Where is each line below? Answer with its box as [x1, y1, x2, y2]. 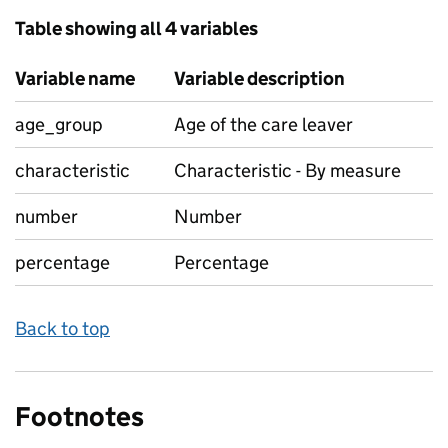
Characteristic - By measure [174, 159, 401, 182]
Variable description [174, 67, 345, 90]
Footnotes [15, 400, 144, 433]
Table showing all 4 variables [15, 17, 258, 40]
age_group [15, 113, 103, 136]
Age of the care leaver [174, 113, 353, 136]
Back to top [15, 317, 110, 340]
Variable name [15, 67, 135, 90]
